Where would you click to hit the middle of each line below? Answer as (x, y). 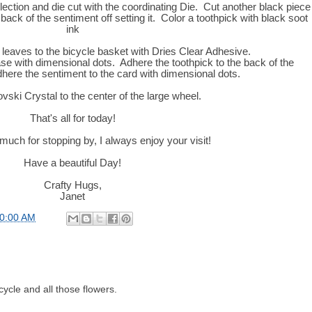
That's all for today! (72, 118)
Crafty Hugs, (72, 185)
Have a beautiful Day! (72, 163)
